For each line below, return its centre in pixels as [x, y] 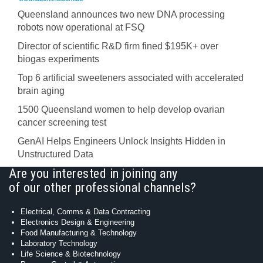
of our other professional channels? [103, 188]
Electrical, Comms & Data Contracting [85, 212]
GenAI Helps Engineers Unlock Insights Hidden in [122, 141]
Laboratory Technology [59, 243]
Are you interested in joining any [93, 173]
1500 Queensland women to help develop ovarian [121, 109]
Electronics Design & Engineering [77, 222]
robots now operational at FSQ [81, 27]
